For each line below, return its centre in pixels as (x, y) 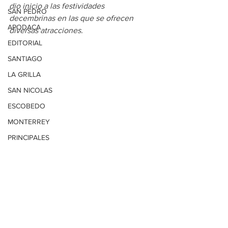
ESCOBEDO (26, 106)
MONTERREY (29, 122)
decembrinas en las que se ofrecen (72, 18)
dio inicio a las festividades (58, 6)
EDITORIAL (25, 43)
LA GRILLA (24, 74)
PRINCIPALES (28, 137)
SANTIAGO (25, 59)
